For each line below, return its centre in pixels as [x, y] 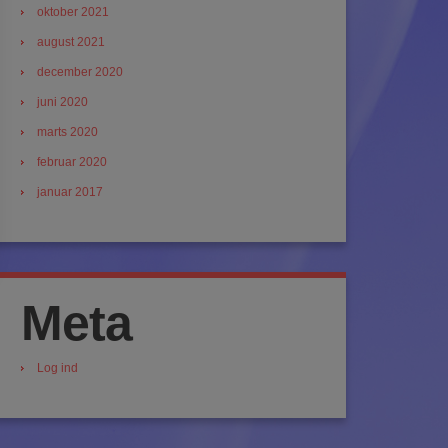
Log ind [57, 368]
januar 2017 [70, 192]
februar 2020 [72, 162]
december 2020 [80, 72]
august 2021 [71, 42]
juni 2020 [62, 102]
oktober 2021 [73, 12]
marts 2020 [67, 132]
